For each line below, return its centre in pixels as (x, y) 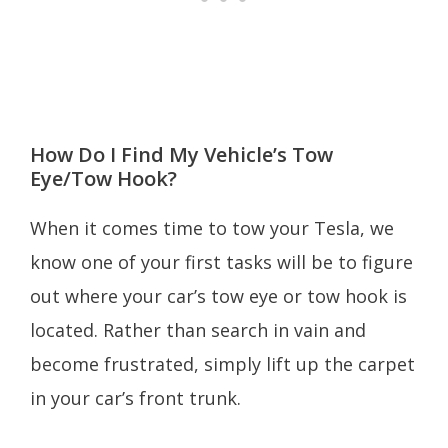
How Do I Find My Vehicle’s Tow (181, 155)
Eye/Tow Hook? (103, 179)
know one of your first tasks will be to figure (221, 262)
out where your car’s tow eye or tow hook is (218, 296)
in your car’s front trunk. (140, 398)
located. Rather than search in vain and (198, 330)
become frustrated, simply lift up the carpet (222, 364)
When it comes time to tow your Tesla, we (212, 228)
